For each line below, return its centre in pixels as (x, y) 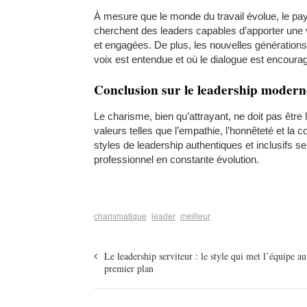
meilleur (195, 216)
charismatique (120, 216)
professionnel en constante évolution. (176, 159)
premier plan (129, 268)
